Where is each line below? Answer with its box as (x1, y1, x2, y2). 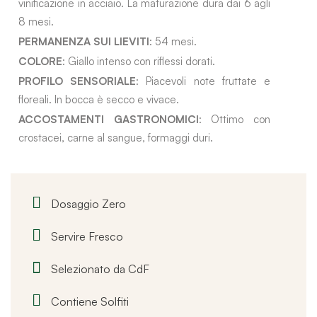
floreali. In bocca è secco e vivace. (18, 92, 179, 106)
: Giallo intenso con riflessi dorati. (62, 54, 215, 68)
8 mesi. (18, 14, 54, 28)
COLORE (18, 54, 62, 68)
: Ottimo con (198, 112, 271, 126)
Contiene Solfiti (51, 294, 129, 309)
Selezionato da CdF (51, 261, 149, 276)
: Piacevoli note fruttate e (136, 74, 271, 88)
